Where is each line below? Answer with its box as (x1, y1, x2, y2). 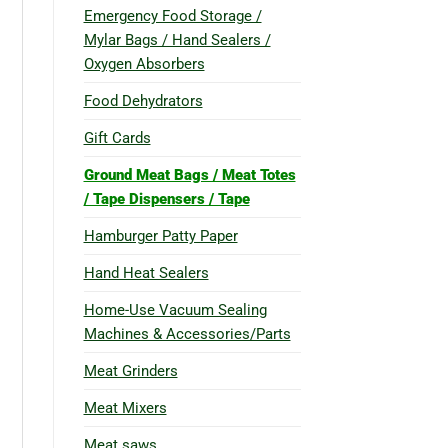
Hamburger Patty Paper (83, 226, 238, 245)
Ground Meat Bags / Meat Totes (83, 165, 296, 184)
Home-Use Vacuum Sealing (83, 300, 267, 319)
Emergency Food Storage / (83, 6, 262, 25)
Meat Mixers (83, 398, 167, 417)
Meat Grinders (83, 361, 178, 380)
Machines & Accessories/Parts (83, 324, 291, 343)
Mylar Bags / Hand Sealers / (83, 30, 271, 49)
